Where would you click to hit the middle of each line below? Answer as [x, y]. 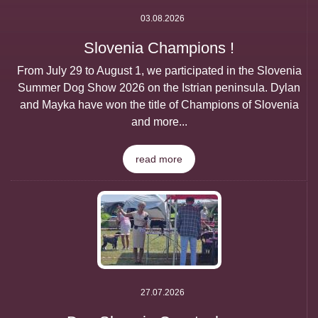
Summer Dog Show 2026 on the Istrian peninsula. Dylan [159, 88]
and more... [159, 122]
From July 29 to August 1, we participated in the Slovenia [159, 71]
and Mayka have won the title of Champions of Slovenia [159, 105]
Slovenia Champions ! [159, 48]
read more [159, 159]
